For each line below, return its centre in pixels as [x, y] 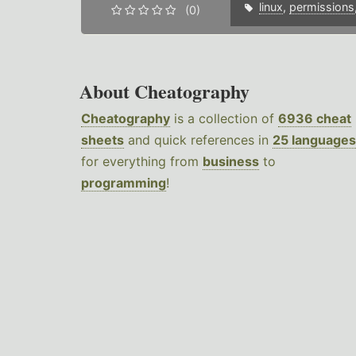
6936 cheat [315, 119]
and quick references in [198, 140]
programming [124, 183]
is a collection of [224, 119]
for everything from [142, 162]
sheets [103, 140]
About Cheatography [164, 91]
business [231, 162]
